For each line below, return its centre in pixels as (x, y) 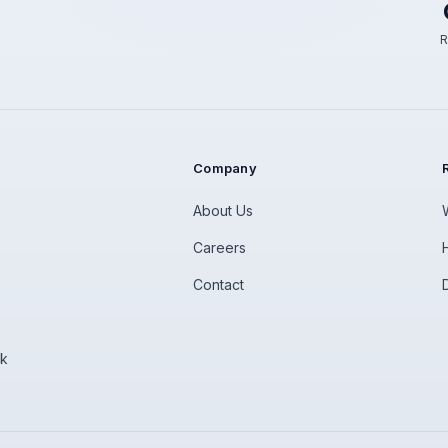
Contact (219, 284)
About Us (223, 210)
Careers (220, 247)
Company (225, 168)
